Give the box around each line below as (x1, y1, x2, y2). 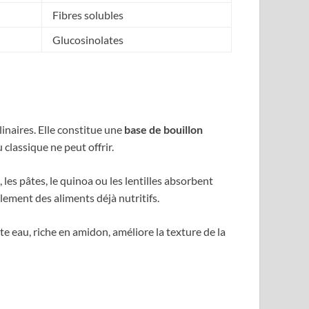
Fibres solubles (52, 8, 123, 21)
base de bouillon (124, 122, 203, 136)
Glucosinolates (52, 32, 123, 46)
